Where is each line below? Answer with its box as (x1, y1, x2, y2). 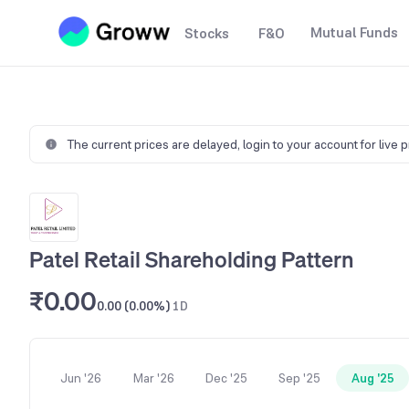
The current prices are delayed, (67, 136, 243, 152)
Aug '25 (351, 370, 394, 386)
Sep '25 (278, 370, 320, 386)
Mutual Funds (310, 23, 398, 42)
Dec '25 (205, 370, 247, 386)
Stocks (184, 24, 229, 43)
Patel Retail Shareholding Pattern (29, 245, 354, 274)
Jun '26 (59, 370, 101, 386)
